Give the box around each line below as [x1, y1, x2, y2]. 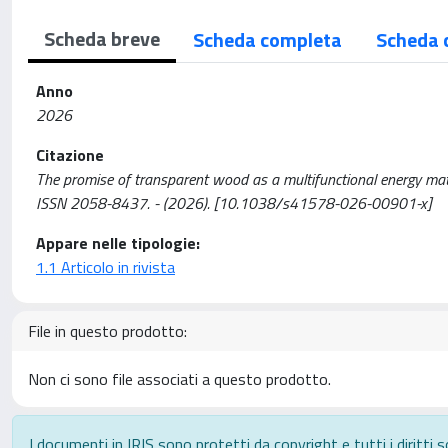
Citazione [36, 143, 104, 167]
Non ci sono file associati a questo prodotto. [28, 367, 331, 391]
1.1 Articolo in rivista [36, 255, 175, 279]
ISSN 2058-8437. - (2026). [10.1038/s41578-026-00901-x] [36, 191, 431, 215]
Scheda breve [44, 23, 160, 54]
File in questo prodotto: [28, 319, 187, 343]
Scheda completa [193, 24, 342, 55]
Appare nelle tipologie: [36, 231, 200, 255]
